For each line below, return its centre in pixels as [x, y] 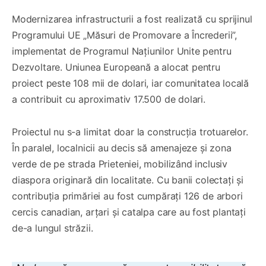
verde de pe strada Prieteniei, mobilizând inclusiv [120, 164]
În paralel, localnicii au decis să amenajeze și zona [122, 148]
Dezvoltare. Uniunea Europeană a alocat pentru [116, 67]
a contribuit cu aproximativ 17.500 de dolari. [109, 99]
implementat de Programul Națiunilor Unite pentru [122, 51]
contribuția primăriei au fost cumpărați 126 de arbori [127, 196]
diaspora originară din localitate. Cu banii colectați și [128, 180]
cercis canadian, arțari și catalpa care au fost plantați [129, 212]
